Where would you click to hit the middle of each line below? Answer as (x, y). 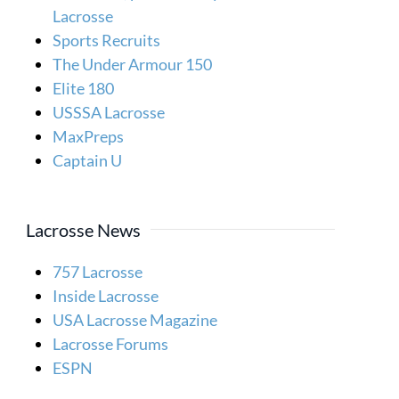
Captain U (88, 160)
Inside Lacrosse (106, 295)
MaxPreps (89, 136)
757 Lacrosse (98, 271)
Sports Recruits (107, 40)
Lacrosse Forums (111, 343)
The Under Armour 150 (133, 64)
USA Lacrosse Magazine (135, 319)
